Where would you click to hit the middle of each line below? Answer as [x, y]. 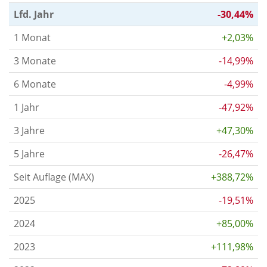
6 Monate [35, 84]
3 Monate [35, 60]
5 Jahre [29, 153]
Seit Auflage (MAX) [54, 177]
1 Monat [32, 37]
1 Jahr [27, 107]
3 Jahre [29, 130]
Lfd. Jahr [34, 14]
